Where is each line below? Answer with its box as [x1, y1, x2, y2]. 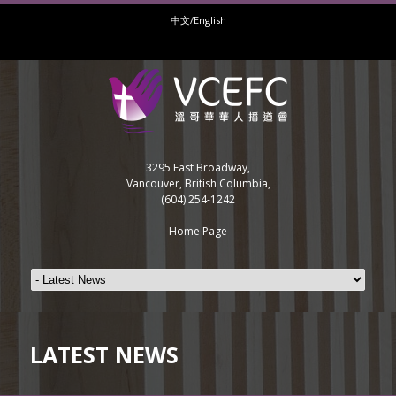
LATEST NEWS [30, 339, 179, 369]
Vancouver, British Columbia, [126, 176, 270, 191]
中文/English [170, 13, 226, 27]
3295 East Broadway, [146, 160, 250, 175]
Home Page [169, 224, 227, 239]
